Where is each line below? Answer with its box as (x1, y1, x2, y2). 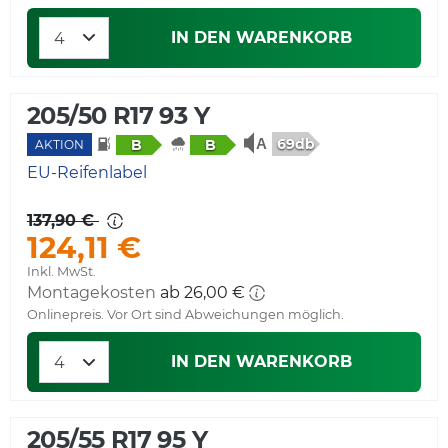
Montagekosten (27, 283, 156, 303)
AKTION (35, 137, 84, 153)
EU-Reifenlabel (27, 163, 147, 183)
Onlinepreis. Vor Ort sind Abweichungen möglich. (27, 307, 344, 323)
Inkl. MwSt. (27, 264, 96, 280)
